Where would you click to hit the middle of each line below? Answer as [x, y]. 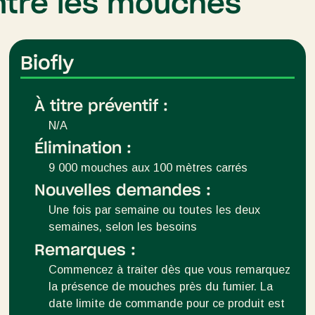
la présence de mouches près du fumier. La [161, 286]
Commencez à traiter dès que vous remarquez [170, 269]
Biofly [47, 63]
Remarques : [85, 250]
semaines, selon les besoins [123, 227]
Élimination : [83, 148]
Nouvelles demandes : [123, 191]
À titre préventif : [102, 106]
